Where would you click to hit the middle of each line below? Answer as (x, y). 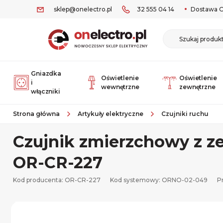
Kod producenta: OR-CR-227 (57, 180)
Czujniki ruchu (185, 114)
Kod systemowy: (136, 180)
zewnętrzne (197, 87)
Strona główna (36, 114)
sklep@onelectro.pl (83, 9)
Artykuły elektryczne (111, 114)
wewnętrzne (120, 87)
